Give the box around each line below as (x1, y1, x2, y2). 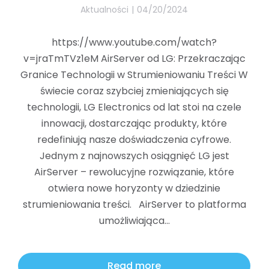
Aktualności (80, 4, 128, 16)
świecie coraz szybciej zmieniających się (40, 84, 229, 98)
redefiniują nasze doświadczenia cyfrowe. (37, 133, 231, 147)
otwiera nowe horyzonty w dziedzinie (48, 181, 220, 196)
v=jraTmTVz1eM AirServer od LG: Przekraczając (23, 52, 246, 66)
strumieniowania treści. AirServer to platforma (22, 198, 246, 212)
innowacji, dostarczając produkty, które (41, 116, 227, 131)
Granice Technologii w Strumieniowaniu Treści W (20, 68, 248, 82)
